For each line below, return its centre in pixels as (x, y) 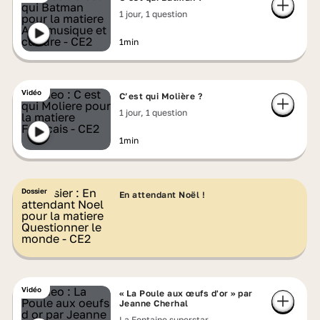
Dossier (34, 191)
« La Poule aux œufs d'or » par (186, 293)
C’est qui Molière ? (161, 96)
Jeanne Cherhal (154, 303)
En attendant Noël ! (162, 195)
